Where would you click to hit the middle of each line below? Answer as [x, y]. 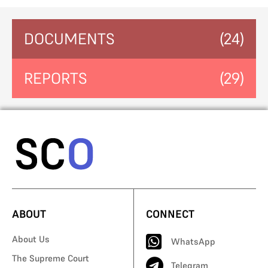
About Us [31, 239]
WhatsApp [193, 241]
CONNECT [170, 214]
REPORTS [56, 78]
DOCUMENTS [69, 39]
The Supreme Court [51, 258]
